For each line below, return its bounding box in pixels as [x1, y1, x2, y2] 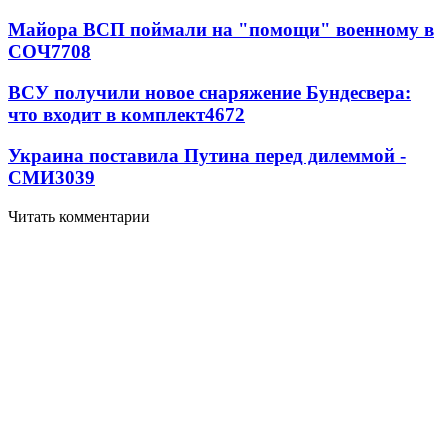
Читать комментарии [8, 207, 150, 225]
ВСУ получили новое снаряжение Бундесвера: [8, 82, 411, 104]
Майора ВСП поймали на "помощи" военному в [8, 19, 434, 41]
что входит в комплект [8, 104, 205, 126]
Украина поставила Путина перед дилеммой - [8, 144, 406, 166]
